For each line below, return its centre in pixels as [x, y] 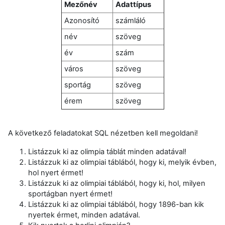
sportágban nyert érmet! [70, 194]
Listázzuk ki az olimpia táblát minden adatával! [107, 151]
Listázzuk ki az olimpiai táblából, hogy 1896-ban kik [116, 204]
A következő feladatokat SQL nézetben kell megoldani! [103, 133]
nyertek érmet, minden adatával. [84, 215]
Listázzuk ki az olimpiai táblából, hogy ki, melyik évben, [122, 162]
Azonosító [82, 20]
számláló [130, 20]
